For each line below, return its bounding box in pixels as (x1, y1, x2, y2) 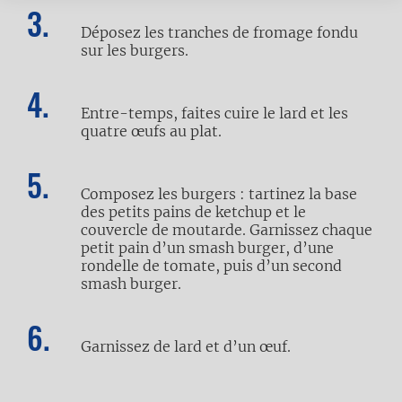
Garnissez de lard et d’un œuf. (81, 337, 291, 355)
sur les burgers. (81, 41, 188, 59)
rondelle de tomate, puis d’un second (81, 257, 342, 275)
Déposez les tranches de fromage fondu (81, 23, 358, 41)
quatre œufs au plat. (81, 122, 222, 140)
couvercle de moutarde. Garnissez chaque (81, 221, 372, 239)
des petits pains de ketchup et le (81, 203, 306, 221)
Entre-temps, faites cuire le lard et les (81, 104, 348, 122)
